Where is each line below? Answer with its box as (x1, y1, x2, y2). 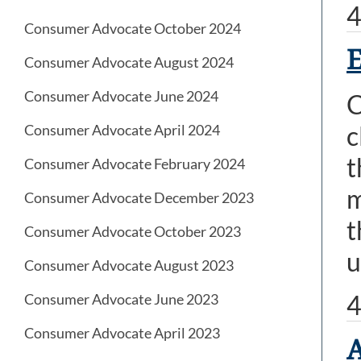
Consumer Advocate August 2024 (24, 53, 234, 72)
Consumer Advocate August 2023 (24, 256, 234, 275)
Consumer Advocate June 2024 (24, 87, 218, 106)
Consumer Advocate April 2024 (24, 121, 220, 139)
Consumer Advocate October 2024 (24, 19, 241, 38)
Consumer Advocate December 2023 (24, 189, 254, 207)
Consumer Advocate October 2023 (24, 222, 241, 241)
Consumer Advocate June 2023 (24, 290, 218, 309)
